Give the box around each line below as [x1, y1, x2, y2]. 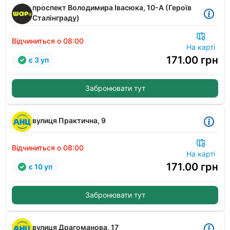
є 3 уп [29, 55, 49, 64]
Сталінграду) [32, 13, 80, 22]
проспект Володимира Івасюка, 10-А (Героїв [32, 3, 191, 12]
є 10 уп [29, 162, 52, 171]
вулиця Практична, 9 [32, 116, 106, 125]
